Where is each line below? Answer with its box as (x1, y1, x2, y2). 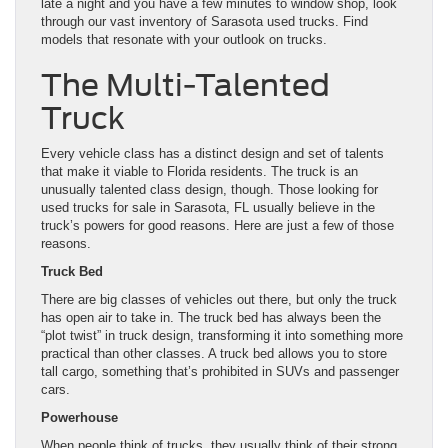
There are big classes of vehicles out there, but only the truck (41, 292, 397, 308)
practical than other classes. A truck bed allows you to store (41, 346, 387, 362)
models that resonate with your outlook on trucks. (41, 32, 327, 48)
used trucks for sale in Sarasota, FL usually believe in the (41, 200, 375, 216)
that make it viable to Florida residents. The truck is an (41, 164, 358, 180)
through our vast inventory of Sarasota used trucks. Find (41, 14, 368, 30)
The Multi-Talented (41, 67, 330, 104)
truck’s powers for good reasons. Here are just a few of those (41, 218, 394, 234)
